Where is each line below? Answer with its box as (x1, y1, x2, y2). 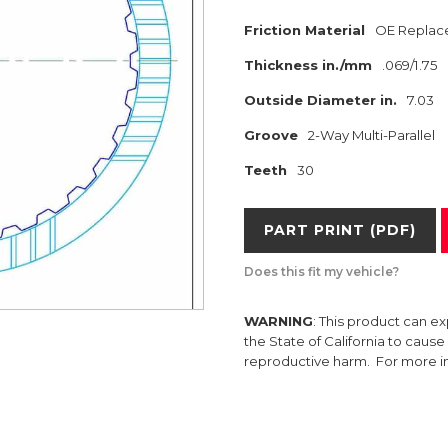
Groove (244, 127, 298, 143)
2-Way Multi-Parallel (308, 127, 435, 143)
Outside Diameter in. (244, 92, 397, 108)
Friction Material (244, 22, 365, 38)
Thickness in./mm (244, 57, 372, 73)
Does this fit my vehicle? (244, 264, 399, 279)
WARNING (244, 313, 313, 329)
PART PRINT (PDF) (264, 221, 416, 239)
